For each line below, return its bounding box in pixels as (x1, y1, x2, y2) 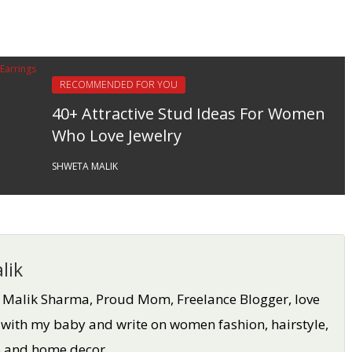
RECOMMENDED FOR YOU (60, 77, 178, 91)
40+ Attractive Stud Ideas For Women (52, 102, 325, 124)
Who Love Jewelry (52, 124, 181, 146)
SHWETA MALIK (52, 159, 118, 173)
